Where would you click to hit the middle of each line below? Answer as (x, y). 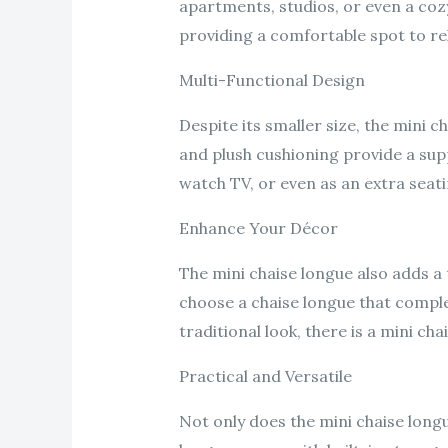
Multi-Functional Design (271, 80)
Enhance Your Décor (258, 228)
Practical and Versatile (265, 376)
